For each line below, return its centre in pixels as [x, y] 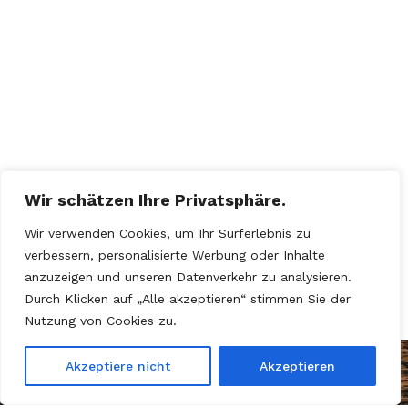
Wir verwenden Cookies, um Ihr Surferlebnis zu [168, 233]
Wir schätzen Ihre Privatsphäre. [155, 200]
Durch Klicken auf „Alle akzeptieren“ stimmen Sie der [188, 299]
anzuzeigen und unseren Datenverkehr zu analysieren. [188, 277]
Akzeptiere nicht [118, 366]
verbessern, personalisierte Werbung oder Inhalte [175, 255]
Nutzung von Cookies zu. [101, 321]
